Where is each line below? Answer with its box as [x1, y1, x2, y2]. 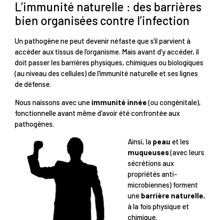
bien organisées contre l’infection [15, 13, 190, 28]
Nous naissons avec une [15, 97, 91, 107]
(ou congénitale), [147, 97, 201, 107]
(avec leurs [169, 148, 204, 157]
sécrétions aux [128, 159, 174, 168]
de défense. [15, 80, 51, 89]
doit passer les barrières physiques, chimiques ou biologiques [15, 58, 203, 67]
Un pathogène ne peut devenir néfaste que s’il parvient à [15, 36, 191, 46]
